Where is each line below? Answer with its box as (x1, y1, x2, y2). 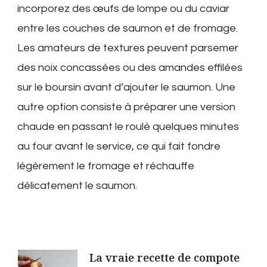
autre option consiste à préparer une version (17, 101, 235, 113)
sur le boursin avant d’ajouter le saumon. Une (17, 81, 235, 93)
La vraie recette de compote (89, 250, 240, 265)
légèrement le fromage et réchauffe (17, 160, 194, 172)
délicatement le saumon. (17, 179, 137, 191)
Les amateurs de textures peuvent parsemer (17, 42, 238, 54)
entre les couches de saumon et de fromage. (17, 22, 238, 34)
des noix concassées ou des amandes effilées (17, 61, 243, 73)
